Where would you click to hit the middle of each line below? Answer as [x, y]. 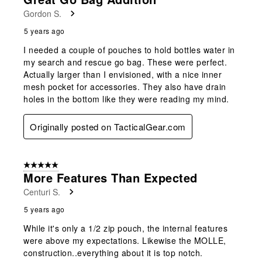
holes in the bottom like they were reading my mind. [126, 99]
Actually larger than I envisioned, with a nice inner [123, 75]
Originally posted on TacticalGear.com [108, 127]
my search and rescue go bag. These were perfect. [125, 62]
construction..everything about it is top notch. [113, 253]
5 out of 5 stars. [50, 166]
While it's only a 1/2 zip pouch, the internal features [125, 228]
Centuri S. [42, 192]
